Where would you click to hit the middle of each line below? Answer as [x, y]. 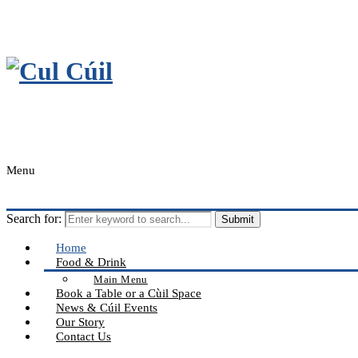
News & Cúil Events [107, 307]
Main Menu [121, 279]
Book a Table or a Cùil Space [129, 293]
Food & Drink [91, 262]
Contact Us [84, 336]
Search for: [34, 218]
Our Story [80, 322]
